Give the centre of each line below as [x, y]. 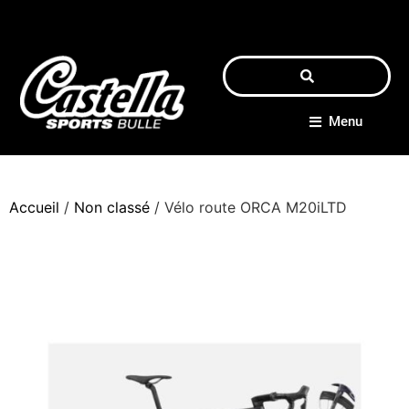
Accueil [34, 207]
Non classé [112, 207]
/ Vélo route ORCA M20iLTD [248, 207]
